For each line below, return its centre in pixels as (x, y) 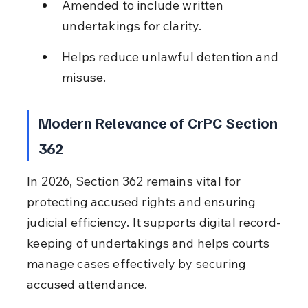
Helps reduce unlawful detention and (172, 56)
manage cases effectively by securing (138, 263)
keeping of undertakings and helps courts (150, 243)
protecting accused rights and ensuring (143, 201)
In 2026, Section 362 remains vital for (135, 181)
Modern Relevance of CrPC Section (159, 122)
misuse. (84, 77)
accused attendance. (87, 284)
